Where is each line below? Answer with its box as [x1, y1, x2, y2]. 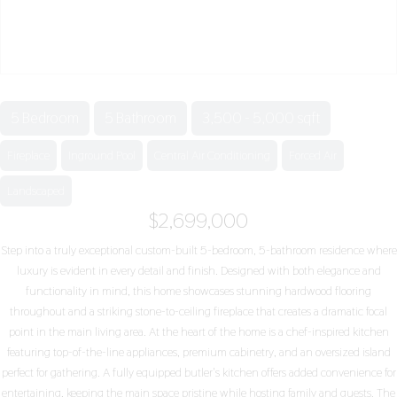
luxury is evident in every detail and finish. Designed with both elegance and [16, 262, 381, 278]
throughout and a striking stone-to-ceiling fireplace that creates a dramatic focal [10, 303, 387, 319]
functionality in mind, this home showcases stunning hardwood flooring [26, 283, 371, 299]
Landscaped [7, 183, 65, 198]
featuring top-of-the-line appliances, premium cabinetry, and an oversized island [6, 344, 391, 360]
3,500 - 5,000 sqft [202, 108, 320, 128]
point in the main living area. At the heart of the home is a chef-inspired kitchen [8, 323, 389, 339]
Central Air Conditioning [154, 147, 270, 163]
